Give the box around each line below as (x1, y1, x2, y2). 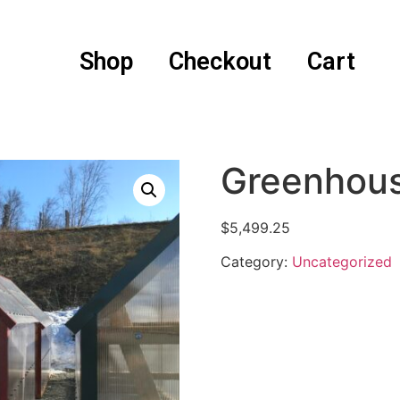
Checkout (169, 47, 272, 77)
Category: (220, 253, 292, 271)
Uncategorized (291, 253, 392, 271)
